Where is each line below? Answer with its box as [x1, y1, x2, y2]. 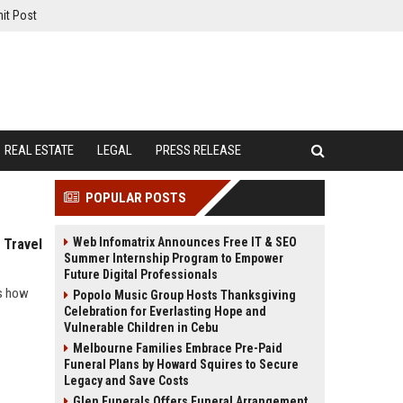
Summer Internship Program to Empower [64, 251, 283, 265]
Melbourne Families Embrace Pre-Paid [73, 341, 282, 355]
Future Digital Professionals [64, 267, 218, 282]
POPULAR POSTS [85, 190, 186, 206]
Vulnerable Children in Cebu [64, 320, 219, 335]
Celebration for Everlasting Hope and [64, 304, 266, 318]
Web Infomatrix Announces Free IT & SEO [73, 235, 297, 249]
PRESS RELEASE [156, 142, 241, 158]
